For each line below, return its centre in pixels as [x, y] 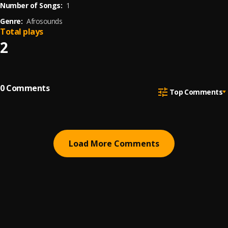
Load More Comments [114, 144]
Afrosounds [44, 21]
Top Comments [196, 92]
